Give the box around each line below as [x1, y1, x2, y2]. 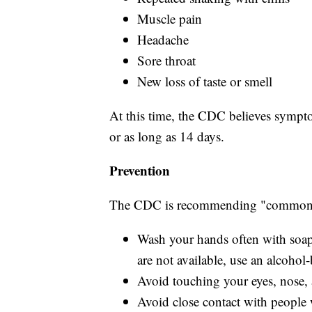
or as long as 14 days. [109, 127, 224, 146]
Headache [137, 31, 189, 49]
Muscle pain [137, 10, 202, 28]
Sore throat [137, 52, 196, 70]
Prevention [109, 161, 170, 180]
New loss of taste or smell [137, 72, 272, 91]
